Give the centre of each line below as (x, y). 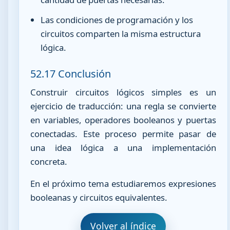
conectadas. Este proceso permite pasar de (123, 133)
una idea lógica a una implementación (123, 147)
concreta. (49, 161)
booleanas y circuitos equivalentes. (99, 198)
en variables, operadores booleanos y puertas (123, 120)
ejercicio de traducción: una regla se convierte (123, 106)
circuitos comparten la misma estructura (121, 34)
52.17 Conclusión (71, 73)
